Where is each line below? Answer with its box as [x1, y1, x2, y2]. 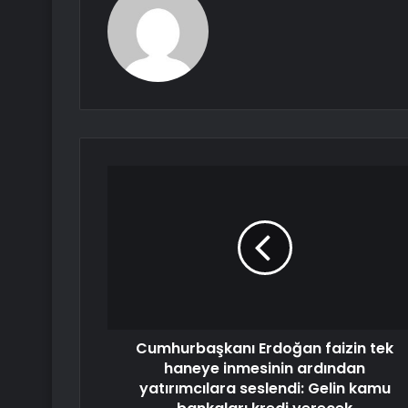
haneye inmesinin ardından [164, 358, 365, 380]
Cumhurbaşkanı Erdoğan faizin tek [136, 338, 393, 360]
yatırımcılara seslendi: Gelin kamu [138, 378, 391, 400]
